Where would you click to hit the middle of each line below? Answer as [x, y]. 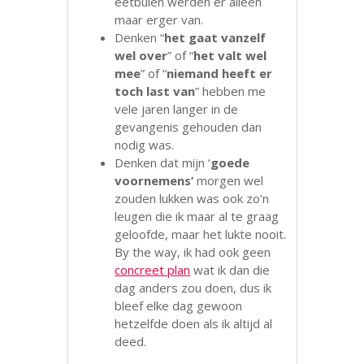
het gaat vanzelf [215, 38]
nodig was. [145, 145]
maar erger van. [159, 20]
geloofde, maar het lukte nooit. [201, 234]
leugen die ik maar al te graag [197, 217]
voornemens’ [154, 181]
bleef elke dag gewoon [179, 306]
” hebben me [231, 91]
